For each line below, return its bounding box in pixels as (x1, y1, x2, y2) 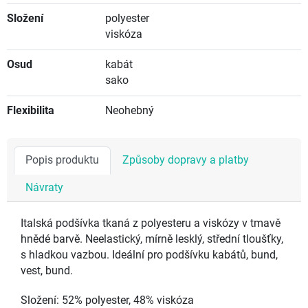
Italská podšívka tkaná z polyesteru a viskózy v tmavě (21, 217, 280, 230)
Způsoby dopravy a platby (122, 154, 249, 167)
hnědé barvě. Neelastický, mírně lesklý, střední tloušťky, (21, 233, 283, 246)
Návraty (25, 181, 63, 195)
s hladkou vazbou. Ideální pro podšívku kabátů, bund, (21, 249, 278, 262)
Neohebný (104, 104, 154, 118)
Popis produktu (25, 154, 99, 167)
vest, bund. (21, 265, 73, 278)
